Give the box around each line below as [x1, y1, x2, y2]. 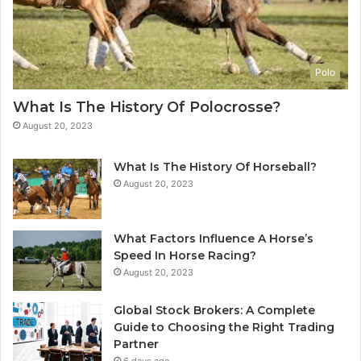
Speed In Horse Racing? [114, 247, 256, 263]
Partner [114, 336, 159, 351]
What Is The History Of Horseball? [114, 159, 317, 174]
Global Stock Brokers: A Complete [114, 302, 315, 317]
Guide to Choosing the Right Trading [114, 319, 334, 334]
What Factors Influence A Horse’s [114, 230, 313, 246]
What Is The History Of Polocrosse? [13, 98, 280, 116]
